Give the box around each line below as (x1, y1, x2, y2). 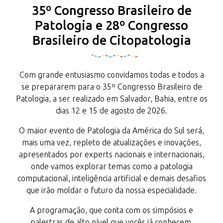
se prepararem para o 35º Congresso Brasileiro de (21, 82, 202, 91)
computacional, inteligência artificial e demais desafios (17, 174, 206, 183)
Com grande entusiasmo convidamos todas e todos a (19, 70, 204, 79)
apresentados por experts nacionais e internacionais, (18, 150, 205, 159)
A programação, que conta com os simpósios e (30, 206, 193, 215)
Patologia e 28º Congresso (35, 18, 188, 32)
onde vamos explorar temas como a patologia (30, 162, 193, 171)
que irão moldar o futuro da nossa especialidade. (26, 186, 197, 195)
